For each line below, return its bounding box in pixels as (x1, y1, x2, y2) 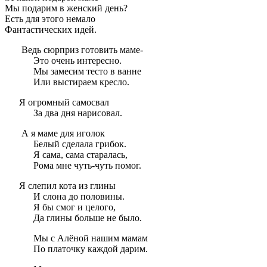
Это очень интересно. (33, 55, 122, 66)
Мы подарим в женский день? (5, 3, 128, 14)
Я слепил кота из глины (19, 181, 116, 191)
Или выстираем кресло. (33, 77, 129, 88)
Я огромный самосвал (19, 97, 109, 108)
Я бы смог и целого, (33, 202, 116, 213)
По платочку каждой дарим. (33, 244, 148, 254)
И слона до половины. (33, 191, 125, 202)
